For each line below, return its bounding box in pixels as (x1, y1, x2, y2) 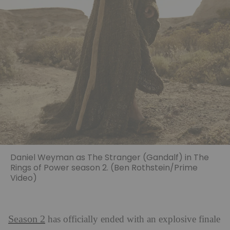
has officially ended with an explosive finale (45, 214, 220, 225)
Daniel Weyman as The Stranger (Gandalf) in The (10, 151, 209, 163)
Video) (10, 172, 37, 184)
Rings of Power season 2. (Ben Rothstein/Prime (10, 162, 198, 174)
